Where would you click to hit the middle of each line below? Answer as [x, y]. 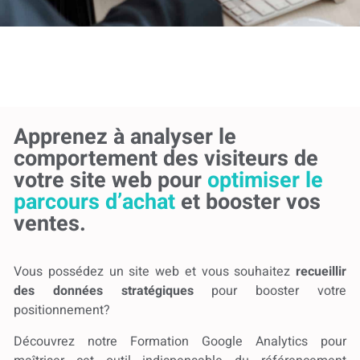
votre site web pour [110, 180]
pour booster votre [270, 291]
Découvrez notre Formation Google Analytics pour [180, 341]
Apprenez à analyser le [125, 137]
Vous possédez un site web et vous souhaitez [155, 272]
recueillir [321, 272]
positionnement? [62, 311]
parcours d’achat [94, 202]
